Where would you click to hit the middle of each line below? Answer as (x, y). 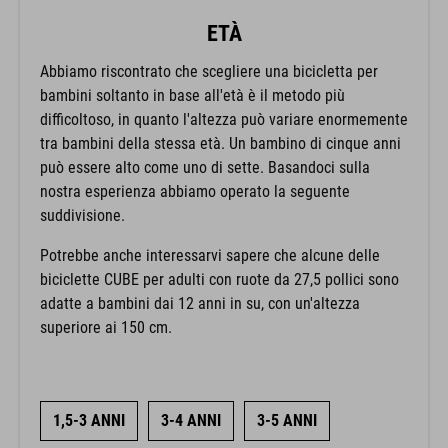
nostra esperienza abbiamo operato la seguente (195, 191)
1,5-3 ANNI (89, 420)
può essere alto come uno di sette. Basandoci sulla (205, 167)
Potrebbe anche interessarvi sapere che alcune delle (210, 255)
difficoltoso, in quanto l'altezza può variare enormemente (224, 119)
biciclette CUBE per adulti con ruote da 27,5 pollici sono (219, 279)
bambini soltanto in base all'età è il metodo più (192, 95)
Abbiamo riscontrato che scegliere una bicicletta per (209, 71)
